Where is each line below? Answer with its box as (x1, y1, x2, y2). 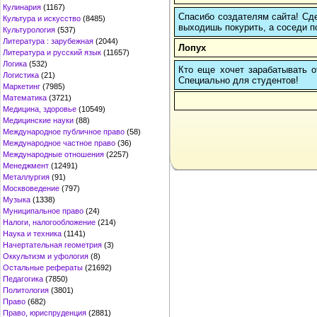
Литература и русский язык (3, 48, 101, 57)
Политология (3, 286, 49, 294)
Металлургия (3, 173, 50, 181)
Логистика (3, 71, 39, 79)
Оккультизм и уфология (3, 252, 88, 260)
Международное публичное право (3, 127, 125, 136)
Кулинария (3, 3, 41, 11)
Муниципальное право (3, 207, 83, 215)
